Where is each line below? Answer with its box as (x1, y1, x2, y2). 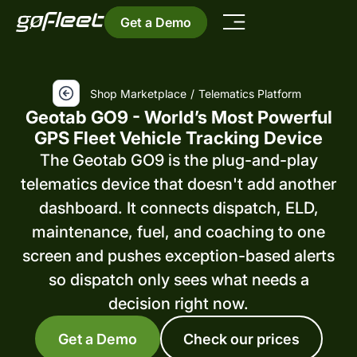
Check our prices (182, 330, 300, 347)
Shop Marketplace (89, 86, 186, 100)
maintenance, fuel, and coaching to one (32, 222, 325, 241)
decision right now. (108, 294, 249, 313)
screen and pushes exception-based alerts (22, 246, 335, 265)
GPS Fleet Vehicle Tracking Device (34, 127, 323, 148)
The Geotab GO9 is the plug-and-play (39, 151, 318, 170)
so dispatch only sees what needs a (48, 270, 309, 289)
